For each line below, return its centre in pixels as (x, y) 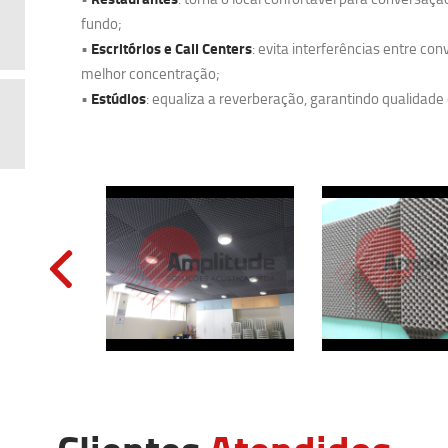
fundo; (101, 23)
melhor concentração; (150, 73)
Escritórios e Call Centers (171, 48)
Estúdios (118, 98)
